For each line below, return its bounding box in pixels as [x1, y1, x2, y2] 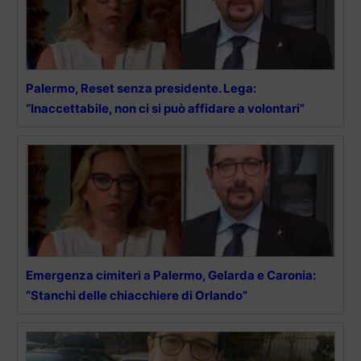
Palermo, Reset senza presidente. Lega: [26, 80, 256, 96]
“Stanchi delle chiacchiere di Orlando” [26, 287, 247, 303]
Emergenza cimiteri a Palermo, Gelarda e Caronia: [26, 267, 316, 283]
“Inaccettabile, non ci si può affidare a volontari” [26, 100, 305, 116]
